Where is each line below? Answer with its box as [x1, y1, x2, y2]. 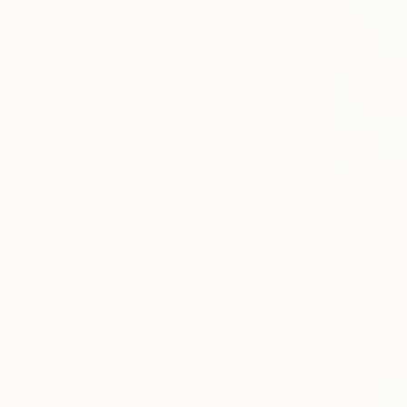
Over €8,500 [65, 156, 154, 174]
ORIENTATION [51, 224, 155, 243]
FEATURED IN [51, 270, 149, 288]
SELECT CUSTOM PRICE [51, 178, 209, 194]
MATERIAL [51, 247, 126, 265]
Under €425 [65, 47, 150, 65]
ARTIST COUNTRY [51, 202, 185, 220]
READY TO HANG [51, 315, 175, 333]
